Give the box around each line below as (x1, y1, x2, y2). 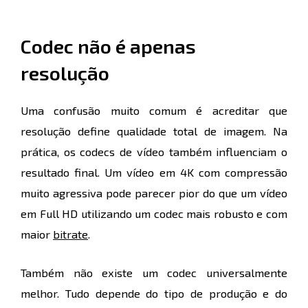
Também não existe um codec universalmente (21, 266, 287, 280)
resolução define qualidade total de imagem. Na (21, 124, 287, 137)
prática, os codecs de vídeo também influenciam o (21, 144, 287, 158)
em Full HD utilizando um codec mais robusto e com (21, 206, 287, 220)
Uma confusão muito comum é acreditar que (21, 103, 287, 117)
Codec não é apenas (21, 34, 196, 58)
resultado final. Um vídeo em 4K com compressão (21, 165, 287, 179)
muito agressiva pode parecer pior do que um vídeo (21, 186, 287, 199)
